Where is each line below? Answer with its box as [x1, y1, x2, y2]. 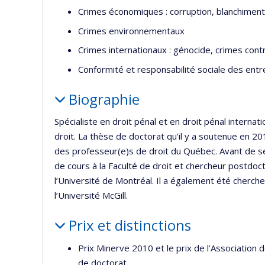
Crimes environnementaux [78, 24, 185, 37]
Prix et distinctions [68, 215, 191, 235]
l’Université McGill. [54, 189, 128, 201]
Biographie [68, 89, 140, 109]
